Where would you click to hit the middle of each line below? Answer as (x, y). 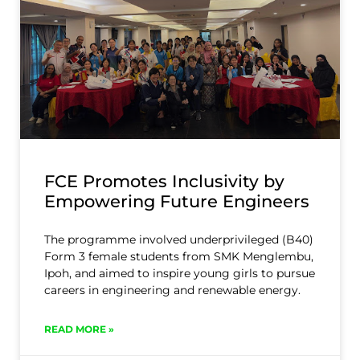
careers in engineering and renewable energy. (172, 290)
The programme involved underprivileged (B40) (179, 240)
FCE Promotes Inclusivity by (164, 182)
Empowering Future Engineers (177, 202)
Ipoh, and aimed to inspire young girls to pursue (180, 274)
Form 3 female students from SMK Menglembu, (179, 257)
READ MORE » (79, 329)
